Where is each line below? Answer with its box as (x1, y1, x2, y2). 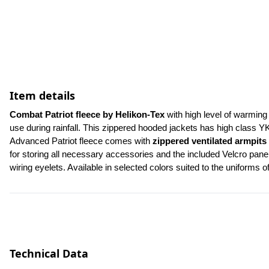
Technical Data (10, 246, 88, 261)
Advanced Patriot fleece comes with (10, 136, 153, 146)
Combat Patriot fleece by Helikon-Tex (10, 110, 167, 119)
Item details (10, 88, 75, 103)
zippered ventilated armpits (153, 136, 267, 146)
